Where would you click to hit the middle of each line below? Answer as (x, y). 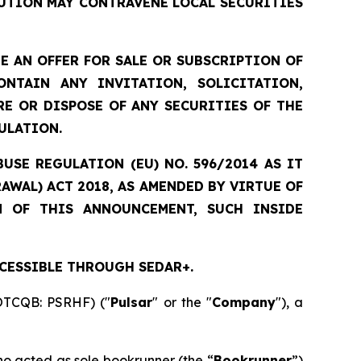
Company (243, 302)
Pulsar (132, 302)
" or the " (182, 302)
